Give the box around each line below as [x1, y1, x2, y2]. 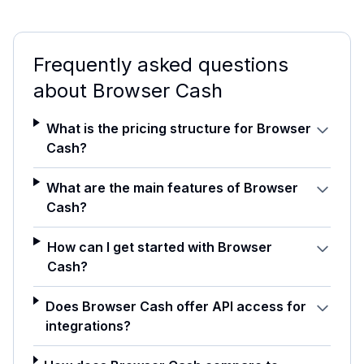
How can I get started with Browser [46, 238, 272, 255]
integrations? [45, 317, 131, 334]
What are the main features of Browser [45, 179, 298, 196]
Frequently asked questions [33, 52, 288, 76]
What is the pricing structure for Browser [45, 119, 311, 136]
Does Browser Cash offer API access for [45, 297, 306, 314]
